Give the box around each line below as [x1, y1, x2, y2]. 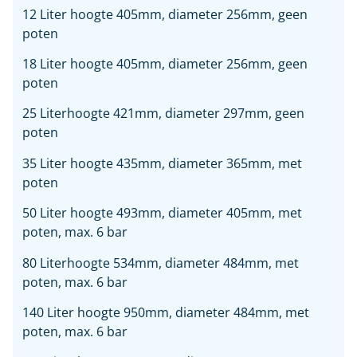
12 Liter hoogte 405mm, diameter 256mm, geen [22, 5, 308, 23]
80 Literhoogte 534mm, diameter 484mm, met [22, 253, 299, 272]
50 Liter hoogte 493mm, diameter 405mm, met [22, 204, 302, 222]
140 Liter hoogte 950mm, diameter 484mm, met [22, 304, 309, 322]
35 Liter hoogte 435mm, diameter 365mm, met [22, 154, 302, 172]
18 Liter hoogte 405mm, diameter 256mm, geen [22, 55, 308, 73]
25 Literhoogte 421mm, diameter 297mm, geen [22, 104, 304, 123]
